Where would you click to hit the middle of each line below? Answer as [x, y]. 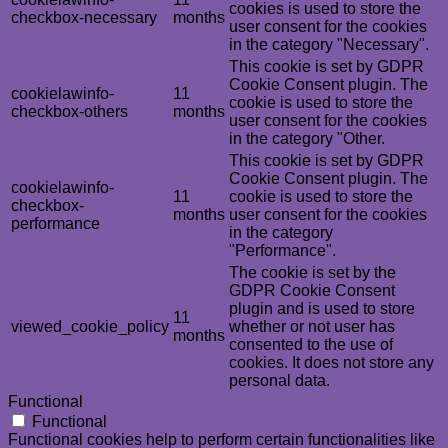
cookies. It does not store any [331, 362]
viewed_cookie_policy [90, 326]
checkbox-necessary [84, 17]
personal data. [279, 380]
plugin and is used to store [322, 308]
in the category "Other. [307, 138]
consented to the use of [311, 344]
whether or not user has [312, 326]
